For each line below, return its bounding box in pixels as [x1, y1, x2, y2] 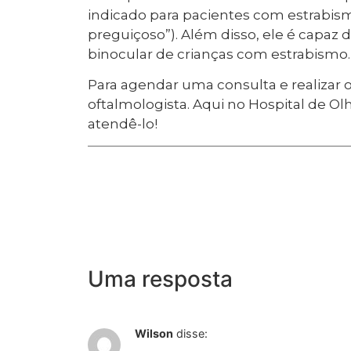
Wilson [135, 326, 174, 340]
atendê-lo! [88, 116, 158, 132]
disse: [176, 326, 208, 340]
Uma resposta [88, 265, 233, 292]
